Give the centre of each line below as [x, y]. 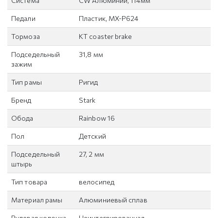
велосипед [97, 182]
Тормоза [26, 36]
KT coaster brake [106, 36]
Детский [92, 136]
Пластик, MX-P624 [109, 18]
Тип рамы [27, 82]
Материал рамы [37, 200]
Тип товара [29, 182]
